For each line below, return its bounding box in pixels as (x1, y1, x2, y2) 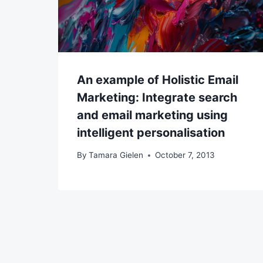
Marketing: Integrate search (77, 90, 237, 104)
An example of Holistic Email (77, 72, 238, 87)
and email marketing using (77, 107, 228, 122)
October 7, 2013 (155, 150, 215, 160)
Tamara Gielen (89, 150, 144, 160)
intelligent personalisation (77, 125, 225, 140)
